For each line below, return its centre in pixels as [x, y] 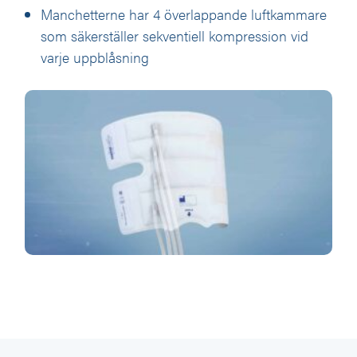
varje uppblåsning [94, 57]
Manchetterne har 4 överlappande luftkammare [183, 14]
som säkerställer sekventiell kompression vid [174, 35]
